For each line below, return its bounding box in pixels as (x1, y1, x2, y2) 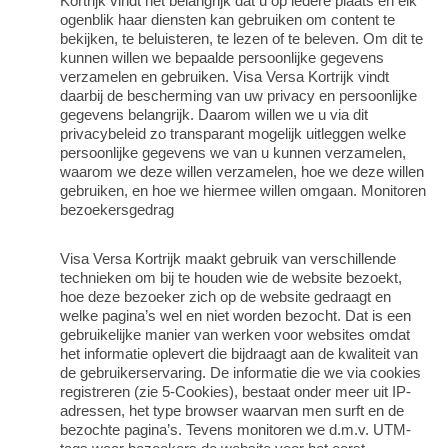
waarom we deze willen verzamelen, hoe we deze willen (60, 164, 424, 181)
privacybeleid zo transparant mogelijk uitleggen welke (60, 126, 406, 143)
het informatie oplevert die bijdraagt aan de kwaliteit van (60, 345, 418, 362)
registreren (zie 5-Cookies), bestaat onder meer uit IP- (60, 383, 411, 400)
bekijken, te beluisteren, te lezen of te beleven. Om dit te (60, 31, 423, 48)
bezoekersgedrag (60, 202, 174, 219)
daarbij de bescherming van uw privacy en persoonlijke (60, 88, 417, 105)
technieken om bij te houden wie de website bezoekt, (60, 269, 402, 286)
